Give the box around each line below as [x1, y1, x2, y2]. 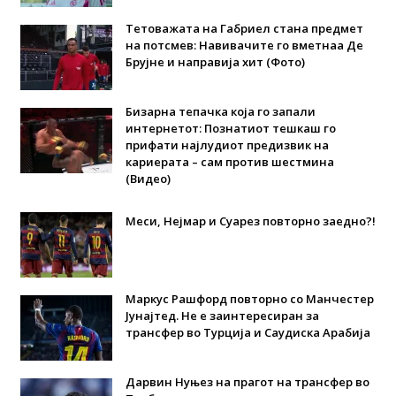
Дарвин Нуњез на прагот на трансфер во [125, 373, 369, 390]
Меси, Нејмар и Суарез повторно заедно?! [125, 212, 376, 229]
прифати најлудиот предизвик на [125, 136, 329, 153]
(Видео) [125, 170, 171, 187]
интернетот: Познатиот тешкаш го [125, 119, 336, 136]
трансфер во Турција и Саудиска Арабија [125, 324, 370, 340]
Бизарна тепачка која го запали [125, 103, 316, 119]
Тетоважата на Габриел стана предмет [125, 19, 363, 36]
